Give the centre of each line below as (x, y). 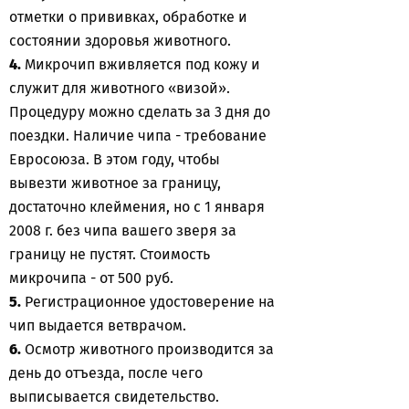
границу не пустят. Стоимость (110, 254)
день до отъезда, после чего (106, 373)
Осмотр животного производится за (147, 349)
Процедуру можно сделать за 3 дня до (140, 112)
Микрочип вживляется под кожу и (141, 64)
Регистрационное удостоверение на (148, 302)
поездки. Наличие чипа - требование (138, 136)
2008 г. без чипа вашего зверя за (123, 231)
